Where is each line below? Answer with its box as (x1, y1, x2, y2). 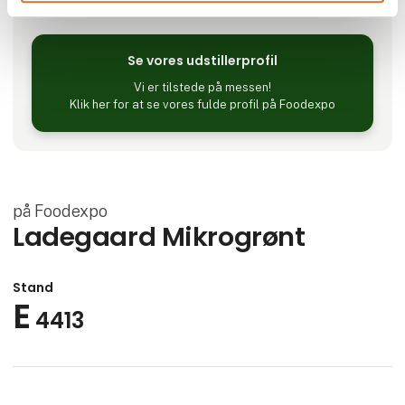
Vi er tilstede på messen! (134, 80, 271, 94)
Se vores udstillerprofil (127, 52, 278, 71)
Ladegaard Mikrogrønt (13, 219, 306, 256)
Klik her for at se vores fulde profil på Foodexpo (70, 97, 335, 111)
